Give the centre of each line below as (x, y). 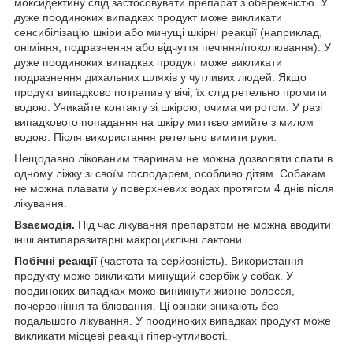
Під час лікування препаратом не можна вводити (203, 224)
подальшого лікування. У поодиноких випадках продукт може (173, 320)
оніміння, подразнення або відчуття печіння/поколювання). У (173, 47)
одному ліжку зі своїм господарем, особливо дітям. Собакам (170, 173)
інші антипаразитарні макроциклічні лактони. (130, 239)
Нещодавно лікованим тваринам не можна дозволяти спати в (173, 158)
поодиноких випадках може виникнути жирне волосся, (154, 290)
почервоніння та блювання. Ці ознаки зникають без (146, 305)
